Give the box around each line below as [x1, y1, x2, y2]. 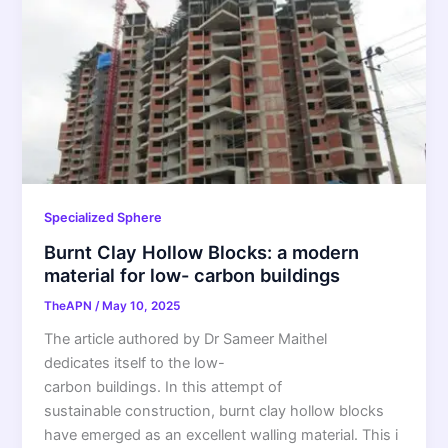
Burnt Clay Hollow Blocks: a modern [44, 241, 360, 264]
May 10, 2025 [102, 299, 181, 314]
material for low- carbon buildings [44, 264, 341, 287]
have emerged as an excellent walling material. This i [44, 425, 399, 444]
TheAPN [44, 299, 96, 314]
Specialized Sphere [44, 210, 163, 226]
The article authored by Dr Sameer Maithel [44, 329, 328, 348]
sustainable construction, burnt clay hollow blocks [44, 401, 385, 420]
